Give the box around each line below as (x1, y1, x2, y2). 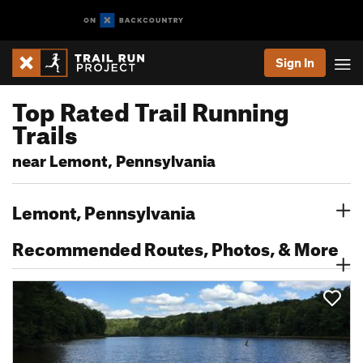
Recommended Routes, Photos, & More (12, 232, 339, 260)
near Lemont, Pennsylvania (12, 146, 216, 171)
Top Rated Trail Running (12, 88, 289, 127)
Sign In (275, 55, 314, 70)
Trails (12, 111, 77, 150)
